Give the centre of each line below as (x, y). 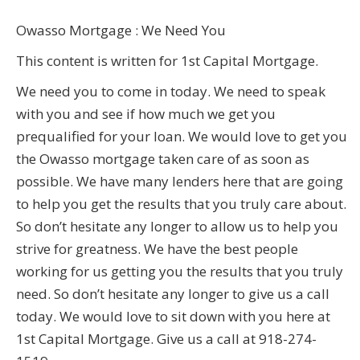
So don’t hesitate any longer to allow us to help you (177, 227)
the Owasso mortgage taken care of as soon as (163, 159)
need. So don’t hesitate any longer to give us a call (173, 294)
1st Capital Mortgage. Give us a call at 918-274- (166, 339)
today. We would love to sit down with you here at (173, 317)
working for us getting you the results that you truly (180, 272)
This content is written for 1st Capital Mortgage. (167, 61)
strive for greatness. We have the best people (157, 249)
